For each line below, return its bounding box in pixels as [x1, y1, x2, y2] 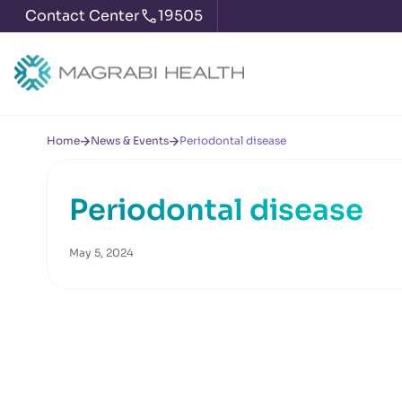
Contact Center [25, 6, 140, 25]
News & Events [91, 134, 169, 147]
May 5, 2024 [69, 246, 134, 259]
